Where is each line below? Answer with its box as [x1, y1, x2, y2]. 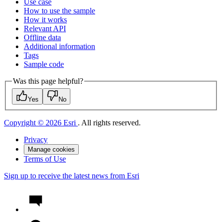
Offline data [24, 33, 61, 42]
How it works [24, 15, 67, 24]
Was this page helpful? [13, 76, 83, 85]
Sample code [24, 59, 64, 68]
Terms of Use [24, 155, 66, 164]
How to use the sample [24, 6, 95, 15]
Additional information [24, 42, 95, 51]
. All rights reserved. [78, 118, 141, 127]
